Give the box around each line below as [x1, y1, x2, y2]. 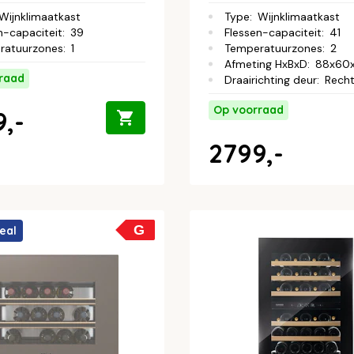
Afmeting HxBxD [224, 56, 307, 71]
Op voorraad [213, 102, 284, 117]
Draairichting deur [224, 72, 317, 87]
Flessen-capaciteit [224, 24, 322, 40]
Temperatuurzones [224, 40, 322, 55]
